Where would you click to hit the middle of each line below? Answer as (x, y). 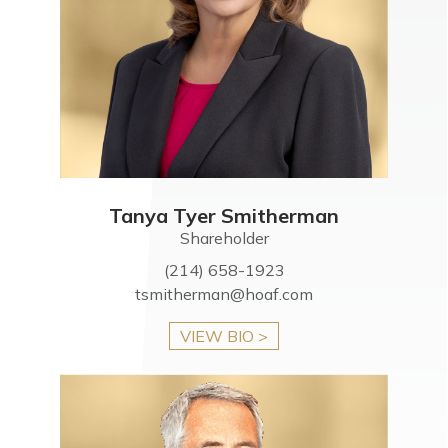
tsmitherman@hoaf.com (224, 293)
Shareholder (224, 237)
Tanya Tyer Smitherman (224, 215)
